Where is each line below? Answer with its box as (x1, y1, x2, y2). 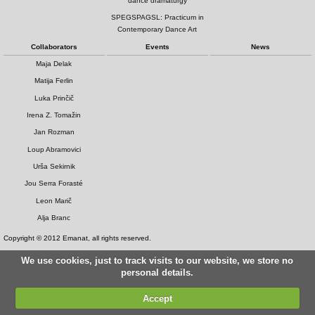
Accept (142, 292, 172, 304)
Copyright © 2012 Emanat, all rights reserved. (3, 234, 151, 243)
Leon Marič (36, 196, 72, 205)
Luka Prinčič (34, 94, 74, 102)
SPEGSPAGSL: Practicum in (110, 13, 204, 22)
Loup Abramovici (27, 145, 81, 153)
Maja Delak (36, 59, 72, 67)
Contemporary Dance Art (117, 25, 198, 34)
